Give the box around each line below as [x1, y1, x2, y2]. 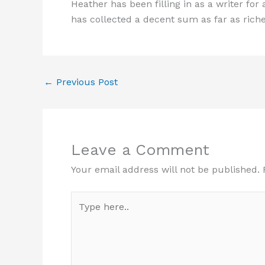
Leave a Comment [71, 141, 209, 159]
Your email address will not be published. [71, 164, 260, 176]
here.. [70, 208, 96, 220]
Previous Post [53, 76, 118, 88]
